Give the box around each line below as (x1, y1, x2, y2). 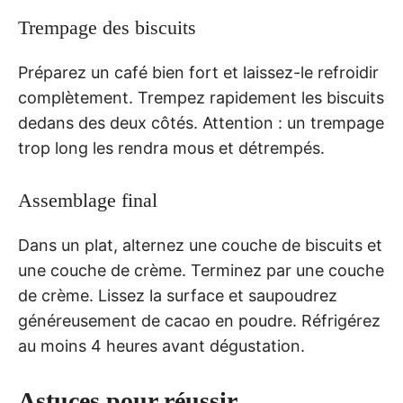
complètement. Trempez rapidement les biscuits (18, 88, 384, 108)
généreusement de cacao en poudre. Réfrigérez (18, 311, 381, 331)
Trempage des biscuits (18, 16, 196, 40)
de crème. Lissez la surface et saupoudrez (18, 286, 337, 306)
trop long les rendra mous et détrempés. (18, 139, 325, 158)
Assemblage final (18, 189, 157, 212)
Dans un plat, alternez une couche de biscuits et (18, 236, 382, 255)
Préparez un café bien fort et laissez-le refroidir (18, 63, 379, 83)
